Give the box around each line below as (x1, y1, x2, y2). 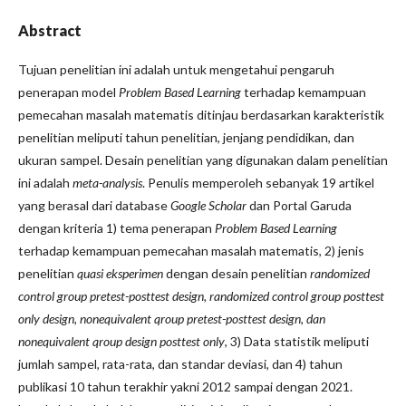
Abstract (18, 22, 82, 39)
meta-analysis (72, 175, 142, 190)
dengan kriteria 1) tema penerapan (18, 220, 215, 236)
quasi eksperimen (77, 266, 166, 281)
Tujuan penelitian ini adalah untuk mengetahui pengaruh (18, 62, 334, 77)
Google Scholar (170, 198, 246, 213)
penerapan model (18, 84, 119, 100)
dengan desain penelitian (166, 266, 307, 281)
